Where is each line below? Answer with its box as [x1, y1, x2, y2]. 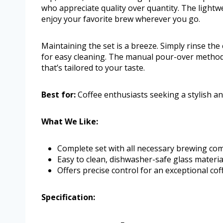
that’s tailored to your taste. [41, 62, 145, 74]
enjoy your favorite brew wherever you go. [41, 13, 200, 25]
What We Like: [41, 116, 98, 127]
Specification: [41, 192, 95, 203]
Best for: [41, 89, 76, 101]
